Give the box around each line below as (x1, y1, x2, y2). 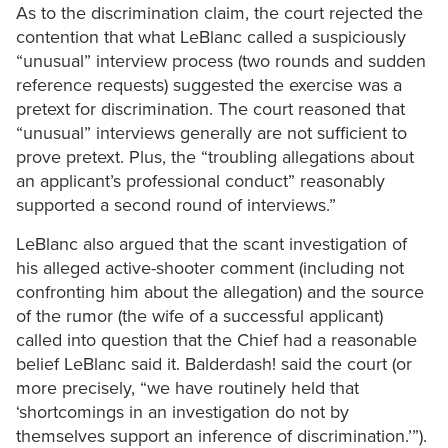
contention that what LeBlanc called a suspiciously (16, 26, 406, 49)
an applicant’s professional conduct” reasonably (16, 170, 385, 193)
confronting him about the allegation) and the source (16, 281, 424, 304)
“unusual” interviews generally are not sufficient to (16, 122, 407, 145)
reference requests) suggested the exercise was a (16, 74, 402, 97)
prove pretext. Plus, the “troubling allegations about (16, 146, 414, 169)
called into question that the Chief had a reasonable (16, 329, 417, 352)
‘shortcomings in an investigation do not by (16, 401, 349, 424)
